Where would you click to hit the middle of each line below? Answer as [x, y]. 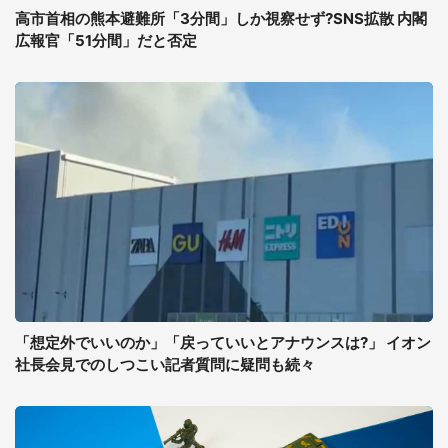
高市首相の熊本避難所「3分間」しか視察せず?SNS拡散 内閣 [221, 19]
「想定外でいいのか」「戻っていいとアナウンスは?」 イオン [223, 343]
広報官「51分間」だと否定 [106, 41]
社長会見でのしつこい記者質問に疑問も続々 [165, 365]
